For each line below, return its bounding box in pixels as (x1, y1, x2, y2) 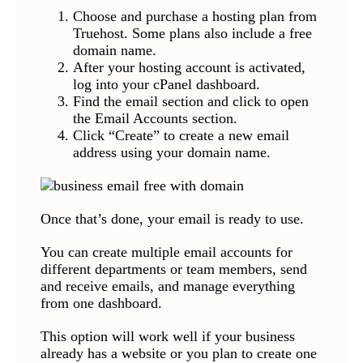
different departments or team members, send (40, 261, 307, 278)
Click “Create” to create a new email (72, 127, 289, 144)
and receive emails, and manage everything (40, 278, 295, 295)
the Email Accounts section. (72, 110, 237, 127)
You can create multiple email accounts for (40, 244, 293, 261)
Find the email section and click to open (72, 93, 309, 110)
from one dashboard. (40, 295, 162, 312)
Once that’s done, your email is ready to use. (40, 211, 308, 228)
